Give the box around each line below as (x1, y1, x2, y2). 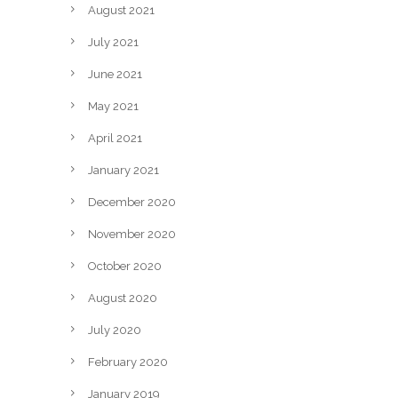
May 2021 (88, 99, 139, 113)
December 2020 (88, 195, 176, 209)
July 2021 (88, 35, 139, 49)
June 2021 (88, 67, 142, 81)
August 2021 (88, 3, 155, 17)
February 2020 (88, 354, 168, 369)
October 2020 (88, 259, 162, 273)
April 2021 (88, 131, 142, 145)
